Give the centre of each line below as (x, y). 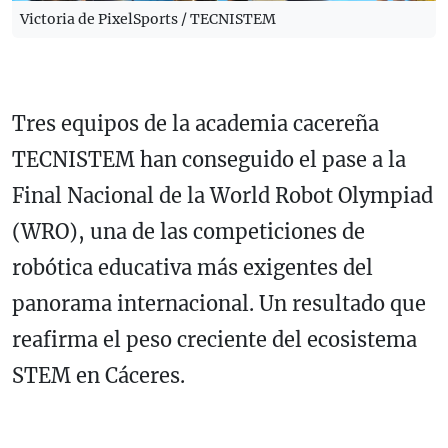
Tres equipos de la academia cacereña (195, 124)
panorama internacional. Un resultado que (219, 304)
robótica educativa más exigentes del (192, 268)
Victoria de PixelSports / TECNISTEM (148, 19)
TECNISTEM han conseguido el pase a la (209, 160)
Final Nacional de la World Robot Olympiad (222, 196)
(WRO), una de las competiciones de (188, 232)
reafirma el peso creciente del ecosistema (214, 340)
